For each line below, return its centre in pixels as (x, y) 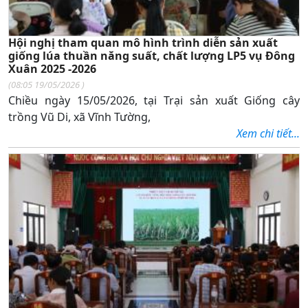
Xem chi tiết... (268, 133)
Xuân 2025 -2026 (52, 68)
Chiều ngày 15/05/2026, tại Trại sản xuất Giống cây (154, 100)
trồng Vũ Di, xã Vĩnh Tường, (79, 117)
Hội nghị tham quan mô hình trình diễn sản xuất (143, 42)
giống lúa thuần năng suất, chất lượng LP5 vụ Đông (152, 55)
